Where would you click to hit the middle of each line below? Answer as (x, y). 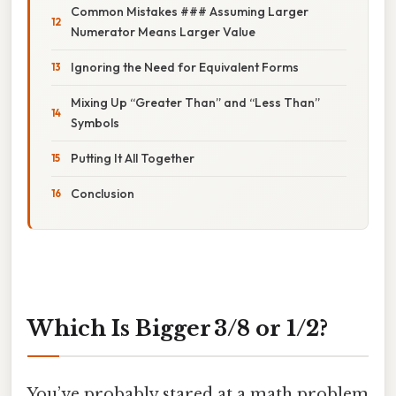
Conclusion (103, 193)
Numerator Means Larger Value (163, 31)
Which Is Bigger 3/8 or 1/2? (178, 328)
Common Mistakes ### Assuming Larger (190, 11)
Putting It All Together (133, 158)
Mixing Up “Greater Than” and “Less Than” (195, 102)
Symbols (95, 122)
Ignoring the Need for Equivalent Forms (185, 67)
